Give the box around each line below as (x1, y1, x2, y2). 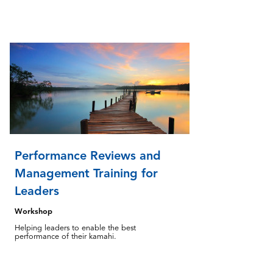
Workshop (15, 207, 52, 217)
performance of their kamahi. (15, 232, 116, 242)
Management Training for (15, 165, 158, 181)
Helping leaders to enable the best (15, 223, 136, 233)
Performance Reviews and (15, 147, 161, 163)
